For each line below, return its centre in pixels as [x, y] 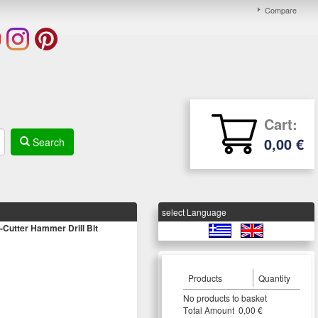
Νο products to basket [225, 298]
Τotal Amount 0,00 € [225, 310]
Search [47, 142]
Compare [281, 10]
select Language [194, 212]
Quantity [274, 278]
